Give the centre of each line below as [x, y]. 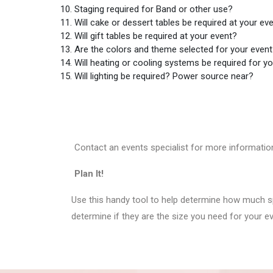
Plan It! [89, 173]
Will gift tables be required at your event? [156, 36]
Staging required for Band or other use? [154, 9]
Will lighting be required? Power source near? [164, 76]
